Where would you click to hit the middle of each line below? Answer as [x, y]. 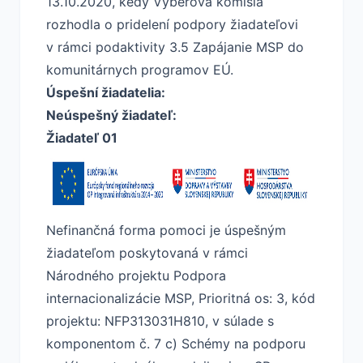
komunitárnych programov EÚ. [140, 70]
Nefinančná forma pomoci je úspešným [166, 230]
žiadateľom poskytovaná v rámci [147, 253]
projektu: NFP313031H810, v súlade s [160, 321]
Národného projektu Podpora [136, 275]
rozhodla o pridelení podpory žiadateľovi [172, 24]
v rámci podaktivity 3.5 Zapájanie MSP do [175, 47]
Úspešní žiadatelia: [106, 92]
